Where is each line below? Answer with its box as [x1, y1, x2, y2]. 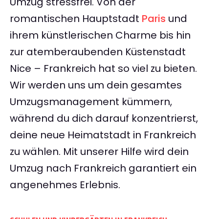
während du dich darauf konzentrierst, [10, 111, 198, 126]
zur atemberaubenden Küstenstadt [10, 45, 186, 59]
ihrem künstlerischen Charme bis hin [10, 28, 191, 43]
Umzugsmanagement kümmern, [10, 95, 172, 109]
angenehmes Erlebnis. [10, 178, 120, 192]
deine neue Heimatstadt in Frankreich [10, 128, 196, 142]
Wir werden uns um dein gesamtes [10, 78, 182, 92]
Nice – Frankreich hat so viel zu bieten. [10, 62, 197, 76]
